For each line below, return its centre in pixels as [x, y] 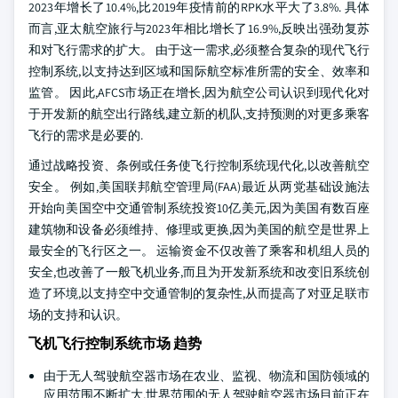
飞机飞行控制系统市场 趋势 [115, 343]
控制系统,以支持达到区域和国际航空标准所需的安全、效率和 [199, 71]
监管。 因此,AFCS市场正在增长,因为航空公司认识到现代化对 [199, 92]
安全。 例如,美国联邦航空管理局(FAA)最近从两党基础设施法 [199, 187]
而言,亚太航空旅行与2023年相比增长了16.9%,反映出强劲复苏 [199, 28]
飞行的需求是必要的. [86, 135]
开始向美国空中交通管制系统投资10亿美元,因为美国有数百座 [199, 208]
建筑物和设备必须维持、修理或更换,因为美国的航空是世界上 [199, 229]
